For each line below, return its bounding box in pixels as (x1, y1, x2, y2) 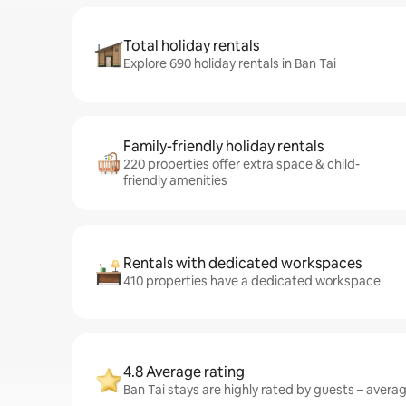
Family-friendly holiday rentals (123, 137, 324, 156)
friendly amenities (123, 172, 227, 188)
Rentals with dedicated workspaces (123, 254, 362, 273)
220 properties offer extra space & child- (123, 156, 360, 172)
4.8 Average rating (123, 362, 245, 382)
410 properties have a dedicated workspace (123, 273, 381, 289)
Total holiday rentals (123, 36, 259, 55)
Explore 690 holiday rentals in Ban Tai (123, 55, 336, 72)
